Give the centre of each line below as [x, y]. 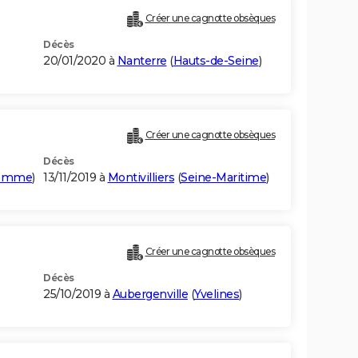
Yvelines [217, 294]
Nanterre [142, 61]
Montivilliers [141, 178]
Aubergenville [150, 294]
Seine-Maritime [223, 178]
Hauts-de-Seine [216, 61]
